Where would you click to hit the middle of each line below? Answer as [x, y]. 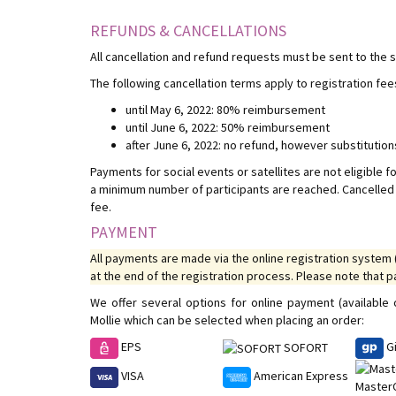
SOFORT [305, 347]
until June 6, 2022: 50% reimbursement [228, 127]
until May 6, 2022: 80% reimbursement [225, 109]
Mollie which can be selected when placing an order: [227, 320]
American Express [300, 376]
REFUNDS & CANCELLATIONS [188, 30]
